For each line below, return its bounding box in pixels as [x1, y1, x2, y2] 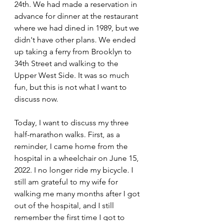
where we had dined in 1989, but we [14, 23, 141, 33]
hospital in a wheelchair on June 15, [14, 153, 141, 163]
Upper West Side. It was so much [14, 71, 131, 80]
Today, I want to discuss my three [14, 118, 131, 128]
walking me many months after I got [14, 189, 142, 199]
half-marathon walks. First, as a [14, 130, 122, 140]
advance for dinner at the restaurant [14, 11, 140, 21]
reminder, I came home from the [14, 142, 130, 151]
